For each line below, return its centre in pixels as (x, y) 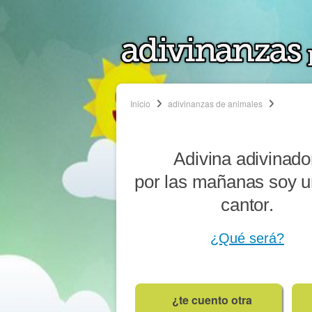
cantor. (247, 205)
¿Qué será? (247, 238)
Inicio (140, 103)
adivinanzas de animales (215, 103)
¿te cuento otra (212, 299)
